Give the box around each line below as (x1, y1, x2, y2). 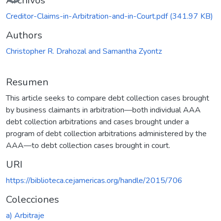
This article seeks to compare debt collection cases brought (6, 92, 209, 104)
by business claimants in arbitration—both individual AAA (6, 104, 201, 115)
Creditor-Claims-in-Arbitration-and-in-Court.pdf (6, 10, 170, 22)
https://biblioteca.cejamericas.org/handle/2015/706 (6, 175, 183, 186)
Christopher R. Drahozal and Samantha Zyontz (6, 45, 162, 57)
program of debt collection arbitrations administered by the (6, 128, 207, 139)
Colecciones (6, 192, 59, 206)
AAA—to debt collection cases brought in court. (6, 140, 170, 151)
